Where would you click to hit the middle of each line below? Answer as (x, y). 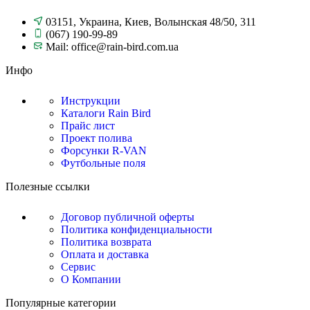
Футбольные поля (103, 163)
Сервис (78, 266)
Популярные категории (61, 302)
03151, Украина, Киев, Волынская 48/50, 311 (151, 21)
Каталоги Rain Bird (106, 113)
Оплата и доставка (105, 254)
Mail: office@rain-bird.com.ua (112, 46)
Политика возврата (106, 241)
